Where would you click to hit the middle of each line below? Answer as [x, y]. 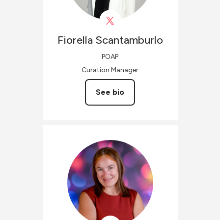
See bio [110, 92]
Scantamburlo [129, 40]
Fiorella [75, 40]
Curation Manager [110, 70]
